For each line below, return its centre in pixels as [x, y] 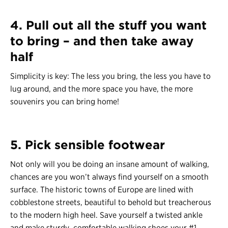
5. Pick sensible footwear [88, 145]
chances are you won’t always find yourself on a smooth [109, 177]
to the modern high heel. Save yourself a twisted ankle [106, 215]
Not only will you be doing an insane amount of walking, [110, 164]
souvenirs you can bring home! [65, 102]
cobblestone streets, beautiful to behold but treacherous [111, 203]
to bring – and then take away [102, 41]
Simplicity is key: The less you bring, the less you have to [110, 76]
